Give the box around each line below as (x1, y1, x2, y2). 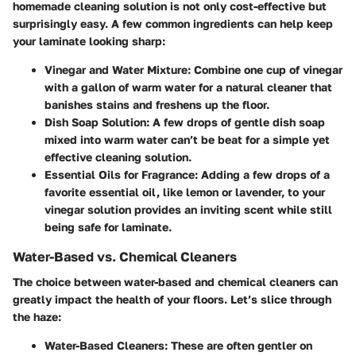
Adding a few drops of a (198, 167, 330, 181)
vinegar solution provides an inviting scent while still (44, 202, 332, 216)
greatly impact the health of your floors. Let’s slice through (13, 292, 331, 306)
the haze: (13, 310, 61, 323)
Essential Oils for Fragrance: (44, 167, 198, 181)
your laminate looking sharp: (13, 33, 165, 48)
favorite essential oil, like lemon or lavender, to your (44, 184, 325, 199)
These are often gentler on (168, 339, 312, 352)
